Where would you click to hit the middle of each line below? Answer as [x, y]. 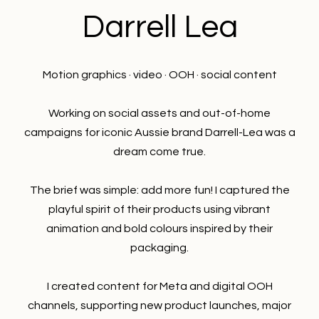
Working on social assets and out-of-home [159, 114]
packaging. [159, 248]
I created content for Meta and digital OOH [159, 287]
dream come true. [159, 152]
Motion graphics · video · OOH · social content [159, 75]
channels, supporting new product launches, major [159, 306]
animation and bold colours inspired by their [159, 229]
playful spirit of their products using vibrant [159, 210]
